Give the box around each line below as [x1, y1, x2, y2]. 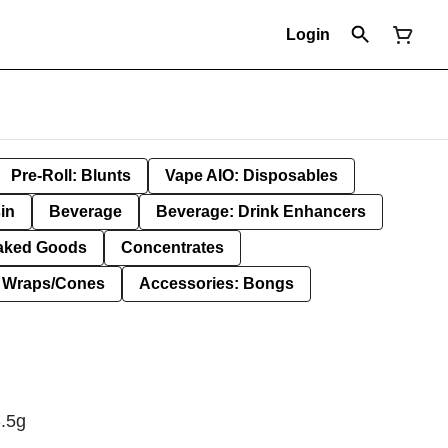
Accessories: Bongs [139, 275, 294, 292]
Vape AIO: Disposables [165, 167, 338, 184]
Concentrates [121, 239, 224, 256]
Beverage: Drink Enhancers [156, 203, 366, 220]
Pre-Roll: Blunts [11, 167, 131, 184]
